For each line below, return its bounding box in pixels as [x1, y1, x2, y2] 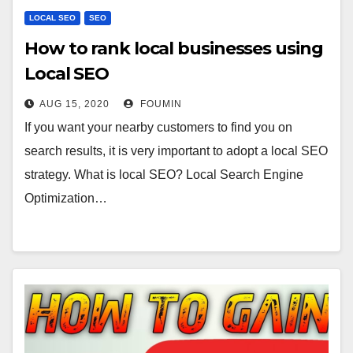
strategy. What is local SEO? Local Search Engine [24, 168, 303, 181]
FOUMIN [137, 98, 182, 110]
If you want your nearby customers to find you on [24, 121, 292, 134]
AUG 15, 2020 [39, 98, 110, 110]
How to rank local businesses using [24, 38, 323, 59]
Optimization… [24, 191, 107, 205]
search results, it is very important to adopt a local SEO [24, 144, 328, 158]
